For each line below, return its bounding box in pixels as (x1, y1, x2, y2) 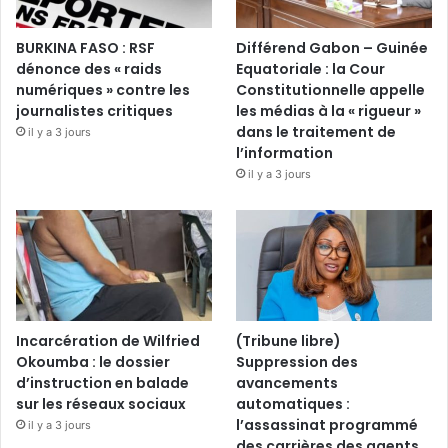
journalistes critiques (16, 101, 173, 122)
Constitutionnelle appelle (236, 80, 426, 101)
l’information (236, 143, 334, 164)
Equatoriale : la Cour (236, 59, 386, 80)
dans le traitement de (236, 122, 397, 143)
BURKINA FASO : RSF (16, 38, 155, 59)
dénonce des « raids (16, 59, 162, 80)
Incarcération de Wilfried (16, 330, 200, 351)
